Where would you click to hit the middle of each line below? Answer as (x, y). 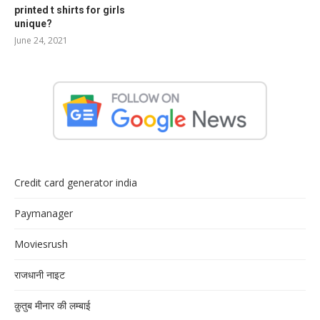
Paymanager (44, 214)
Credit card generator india (76, 183)
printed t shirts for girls (70, 10)
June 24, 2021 (41, 41)
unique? (33, 24)
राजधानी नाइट (40, 275)
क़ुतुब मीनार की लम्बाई (52, 306)
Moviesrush (41, 244)
